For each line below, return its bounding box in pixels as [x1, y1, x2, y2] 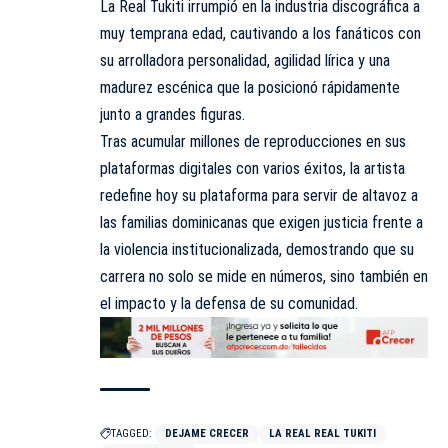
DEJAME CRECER [165, 426, 249, 440]
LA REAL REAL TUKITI [269, 426, 376, 440]
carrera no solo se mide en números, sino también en [100, 267, 428, 287]
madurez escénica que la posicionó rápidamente [100, 78, 400, 98]
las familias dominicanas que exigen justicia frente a [100, 213, 423, 233]
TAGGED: [111, 426, 152, 440]
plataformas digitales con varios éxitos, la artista [100, 159, 405, 179]
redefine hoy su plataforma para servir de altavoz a [100, 186, 418, 206]
